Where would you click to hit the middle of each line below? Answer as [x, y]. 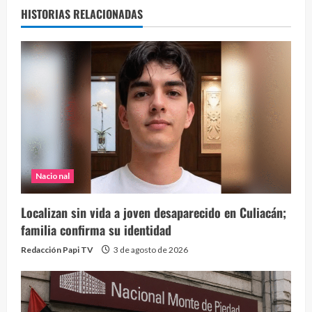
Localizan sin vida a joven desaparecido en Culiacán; [154, 213]
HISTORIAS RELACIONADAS [82, 14]
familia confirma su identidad [96, 230]
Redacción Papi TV [57, 250]
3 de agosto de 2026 [150, 250]
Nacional [53, 176]
